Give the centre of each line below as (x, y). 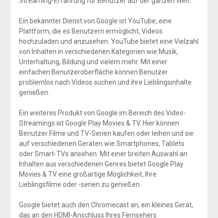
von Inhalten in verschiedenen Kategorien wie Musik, (98, 52)
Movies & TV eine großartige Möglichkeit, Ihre (88, 174)
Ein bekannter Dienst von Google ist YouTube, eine (95, 21)
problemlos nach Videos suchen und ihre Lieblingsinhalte (105, 82)
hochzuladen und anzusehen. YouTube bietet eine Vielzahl (109, 42)
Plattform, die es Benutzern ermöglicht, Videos (91, 31)
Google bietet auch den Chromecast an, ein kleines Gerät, (106, 205)
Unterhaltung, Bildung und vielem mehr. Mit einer (93, 62)
